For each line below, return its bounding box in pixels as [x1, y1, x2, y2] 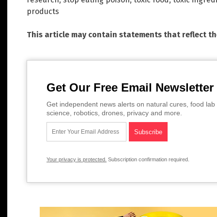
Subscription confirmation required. [107, 156, 189, 162]
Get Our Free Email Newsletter [46, 80, 214, 94]
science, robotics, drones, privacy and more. [46, 108, 182, 117]
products [27, 6, 59, 16]
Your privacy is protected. [46, 156, 107, 162]
